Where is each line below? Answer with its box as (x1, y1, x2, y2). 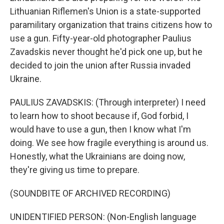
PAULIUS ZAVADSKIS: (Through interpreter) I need (10, 97, 205, 107)
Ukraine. (10, 73, 41, 84)
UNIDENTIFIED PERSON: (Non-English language (10, 211, 196, 222)
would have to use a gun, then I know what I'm (10, 124, 191, 134)
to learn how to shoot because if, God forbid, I (10, 110, 188, 121)
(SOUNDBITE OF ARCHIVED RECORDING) (10, 188, 170, 198)
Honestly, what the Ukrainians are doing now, (10, 151, 185, 161)
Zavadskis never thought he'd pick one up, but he (10, 46, 202, 57)
